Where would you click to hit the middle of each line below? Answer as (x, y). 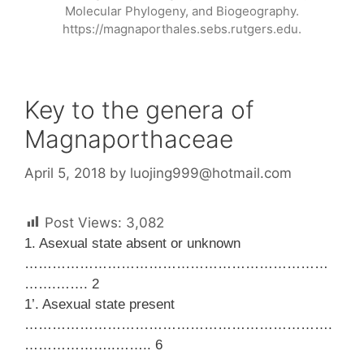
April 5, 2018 (65, 173)
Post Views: (83, 222)
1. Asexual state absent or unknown (132, 243)
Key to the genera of (139, 110)
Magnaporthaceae (129, 139)
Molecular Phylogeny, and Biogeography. (182, 11)
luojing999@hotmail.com (211, 173)
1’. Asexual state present (100, 304)
